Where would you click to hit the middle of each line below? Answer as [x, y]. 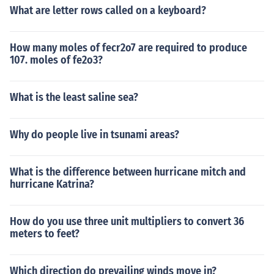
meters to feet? [45, 234]
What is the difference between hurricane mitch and [128, 172]
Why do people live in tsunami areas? [94, 135]
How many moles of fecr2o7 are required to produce [128, 48]
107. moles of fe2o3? [56, 60]
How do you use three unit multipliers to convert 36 [127, 221]
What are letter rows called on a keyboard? [108, 10]
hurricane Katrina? [52, 184]
